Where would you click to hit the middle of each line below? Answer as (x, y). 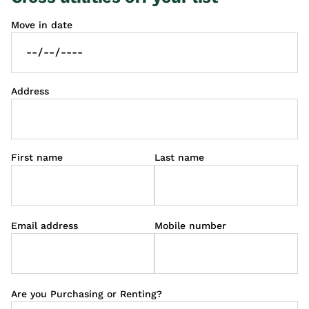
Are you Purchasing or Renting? (87, 293)
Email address (44, 225)
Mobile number (190, 225)
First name (37, 157)
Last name (179, 157)
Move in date (42, 24)
